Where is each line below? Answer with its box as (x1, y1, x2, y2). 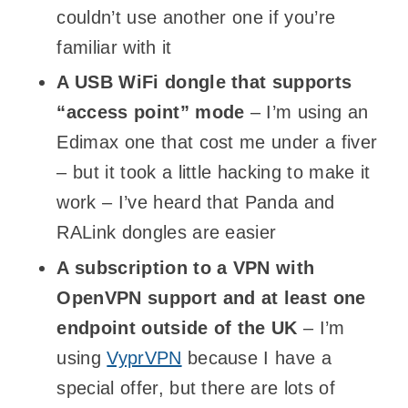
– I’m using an (244, 102, 369, 123)
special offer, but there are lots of (56, 377, 335, 398)
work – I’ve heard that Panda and (56, 192, 335, 213)
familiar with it (56, 36, 172, 57)
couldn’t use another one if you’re (56, 6, 336, 27)
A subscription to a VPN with (56, 257, 315, 278)
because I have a (181, 347, 332, 368)
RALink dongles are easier (56, 222, 277, 243)
